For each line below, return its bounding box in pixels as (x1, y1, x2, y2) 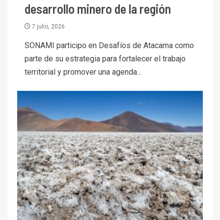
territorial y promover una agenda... (25, 67, 141, 77)
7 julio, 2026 (30, 23, 65, 30)
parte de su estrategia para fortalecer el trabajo (25, 54, 186, 63)
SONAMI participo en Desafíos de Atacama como (25, 40, 194, 50)
